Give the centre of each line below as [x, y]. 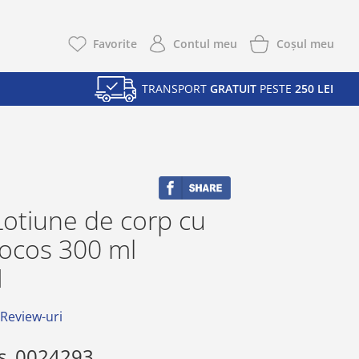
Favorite [115, 44]
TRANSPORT [176, 89]
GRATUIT [233, 89]
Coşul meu [305, 43]
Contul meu [205, 44]
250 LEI [314, 89]
